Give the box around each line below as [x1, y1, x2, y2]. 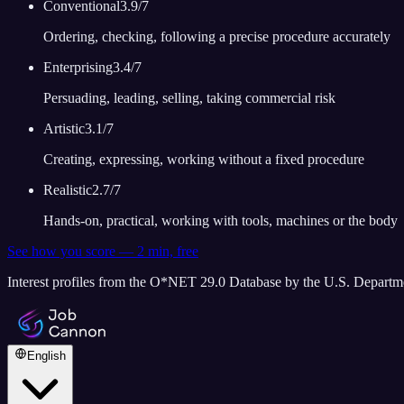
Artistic [43, 121, 85, 137]
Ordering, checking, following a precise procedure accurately [43, 29, 390, 45]
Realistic [43, 182, 92, 198]
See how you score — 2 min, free [7, 243, 198, 260]
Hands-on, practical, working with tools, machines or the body [43, 213, 398, 229]
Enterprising [43, 60, 113, 76]
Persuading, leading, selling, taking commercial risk [43, 90, 335, 106]
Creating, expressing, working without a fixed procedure [43, 151, 364, 168]
